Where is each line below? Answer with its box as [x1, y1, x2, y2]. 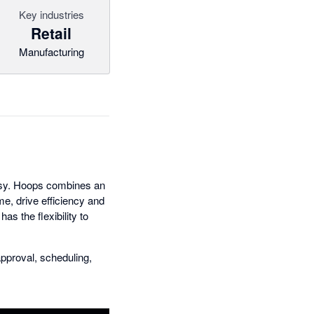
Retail [31, 22, 72, 43]
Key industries [18, 7, 84, 22]
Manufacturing [18, 44, 84, 59]
